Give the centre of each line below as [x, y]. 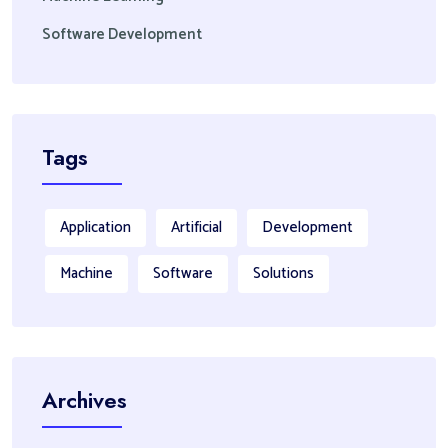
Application [95, 227]
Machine [86, 273]
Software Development [122, 34]
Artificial [196, 227]
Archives [84, 399]
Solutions [283, 273]
